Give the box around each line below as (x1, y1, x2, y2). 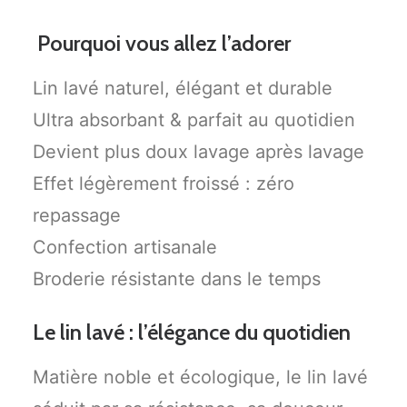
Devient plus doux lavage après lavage (33, 141, 364, 163)
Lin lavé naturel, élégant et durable (33, 77, 333, 99)
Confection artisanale (33, 236, 217, 258)
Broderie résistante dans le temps (33, 268, 321, 290)
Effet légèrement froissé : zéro (33, 173, 294, 194)
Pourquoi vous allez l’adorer (33, 30, 291, 56)
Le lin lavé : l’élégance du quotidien (33, 319, 351, 345)
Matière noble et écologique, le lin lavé (33, 366, 368, 388)
